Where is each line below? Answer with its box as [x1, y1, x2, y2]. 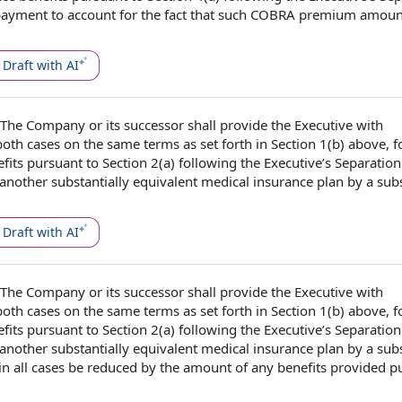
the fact [141, 5, 187, 23]
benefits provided [277, 358, 386, 376]
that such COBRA [187, 5, 299, 23]
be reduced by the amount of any [65, 358, 277, 376]
